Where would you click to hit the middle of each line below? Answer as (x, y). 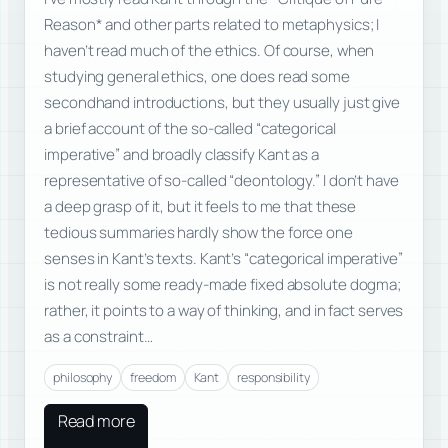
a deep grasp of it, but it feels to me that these (200, 207)
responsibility (273, 377)
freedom (153, 377)
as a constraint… (98, 337)
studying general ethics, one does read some (197, 77)
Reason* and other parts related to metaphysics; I (212, 25)
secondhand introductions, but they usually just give (222, 103)
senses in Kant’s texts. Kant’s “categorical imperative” (223, 259)
